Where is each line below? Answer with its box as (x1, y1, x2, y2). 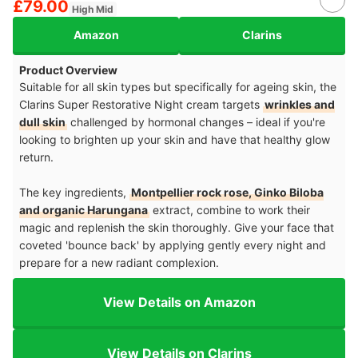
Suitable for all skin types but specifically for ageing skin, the (19, 80, 336, 94)
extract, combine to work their (149, 203, 310, 217)
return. (19, 150, 57, 165)
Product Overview (19, 63, 117, 78)
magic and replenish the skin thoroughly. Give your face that (19, 221, 334, 235)
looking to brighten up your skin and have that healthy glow (19, 133, 330, 147)
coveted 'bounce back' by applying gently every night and (19, 238, 326, 253)
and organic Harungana (19, 203, 148, 217)
